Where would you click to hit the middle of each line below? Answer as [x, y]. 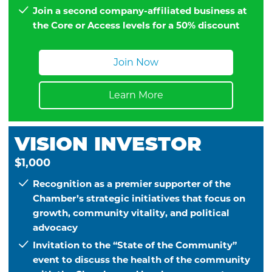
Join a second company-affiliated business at [140, 11]
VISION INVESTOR [108, 144]
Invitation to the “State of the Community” [135, 245]
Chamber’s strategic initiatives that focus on [139, 199]
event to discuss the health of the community [142, 260]
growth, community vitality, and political [131, 213]
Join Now [136, 62]
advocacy [56, 228]
